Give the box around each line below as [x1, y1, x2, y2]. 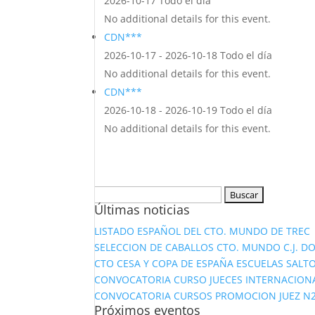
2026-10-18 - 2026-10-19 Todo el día [104, 103, 273, 117]
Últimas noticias [94, 201, 191, 218]
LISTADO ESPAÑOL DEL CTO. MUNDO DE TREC [94, 224, 311, 238]
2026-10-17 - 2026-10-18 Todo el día [104, 49, 273, 62]
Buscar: [94, 187, 129, 200]
